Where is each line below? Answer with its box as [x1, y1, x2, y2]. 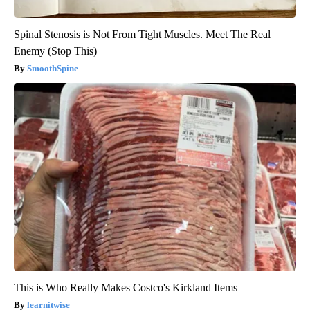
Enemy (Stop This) [14, 45, 97, 57]
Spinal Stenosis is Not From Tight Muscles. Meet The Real [14, 28, 271, 41]
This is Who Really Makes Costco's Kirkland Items [14, 282, 237, 294]
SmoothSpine [27, 63, 78, 74]
